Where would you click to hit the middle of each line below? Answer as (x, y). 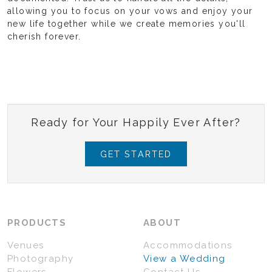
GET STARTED (136, 154)
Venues (26, 246)
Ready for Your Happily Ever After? (136, 123)
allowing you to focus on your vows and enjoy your (130, 11)
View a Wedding (185, 259)
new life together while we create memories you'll (127, 24)
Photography (41, 259)
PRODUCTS (37, 223)
